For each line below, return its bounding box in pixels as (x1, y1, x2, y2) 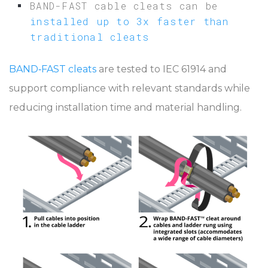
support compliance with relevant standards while (9, 83, 250, 95)
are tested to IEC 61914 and (96, 63, 227, 75)
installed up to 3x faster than (30, 15, 229, 28)
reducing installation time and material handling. (9, 102, 242, 114)
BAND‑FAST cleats (9, 63, 96, 75)
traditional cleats (30, 31, 150, 44)
